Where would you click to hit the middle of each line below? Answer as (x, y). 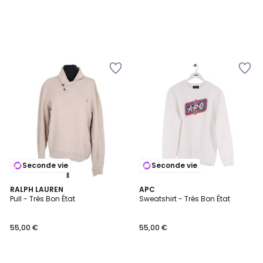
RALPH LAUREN (37, 189)
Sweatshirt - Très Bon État (185, 199)
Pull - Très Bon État (43, 199)
